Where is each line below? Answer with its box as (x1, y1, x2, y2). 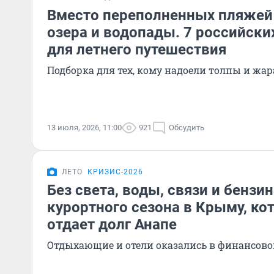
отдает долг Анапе (47, 216, 177, 233)
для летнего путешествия (47, 41, 226, 58)
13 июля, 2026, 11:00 (47, 123, 122, 132)
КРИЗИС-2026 (87, 168, 143, 176)
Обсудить (169, 123, 204, 132)
